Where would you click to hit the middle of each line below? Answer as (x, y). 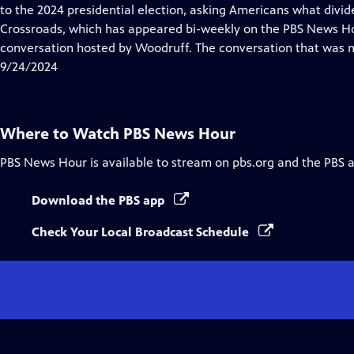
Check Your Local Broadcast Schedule (142, 232)
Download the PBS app (100, 200)
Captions (121, 28)
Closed (115, 9)
